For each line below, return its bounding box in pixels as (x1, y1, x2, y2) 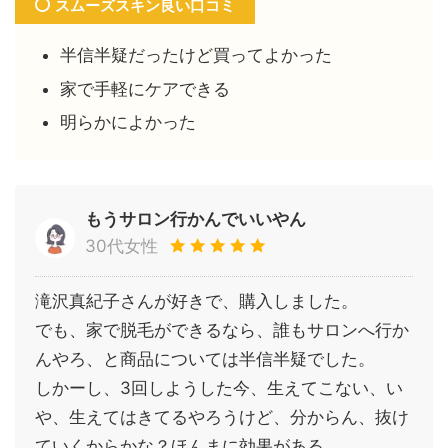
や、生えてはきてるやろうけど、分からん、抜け (35, 406, 409, 427)
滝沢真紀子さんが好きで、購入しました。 (35, 290, 358, 311)
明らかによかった (60, 112, 196, 133)
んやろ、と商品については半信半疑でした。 (35, 348, 375, 369)
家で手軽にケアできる (60, 78, 230, 99)
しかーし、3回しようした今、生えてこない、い (35, 377, 403, 398)
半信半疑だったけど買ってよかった (60, 45, 332, 66)
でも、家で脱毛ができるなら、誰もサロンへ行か (35, 319, 409, 340)
